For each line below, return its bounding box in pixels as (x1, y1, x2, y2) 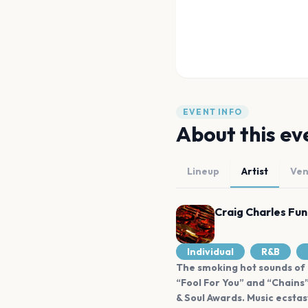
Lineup (187, 165, 219, 177)
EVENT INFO (183, 107, 242, 117)
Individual (187, 245, 234, 258)
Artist (241, 165, 268, 177)
